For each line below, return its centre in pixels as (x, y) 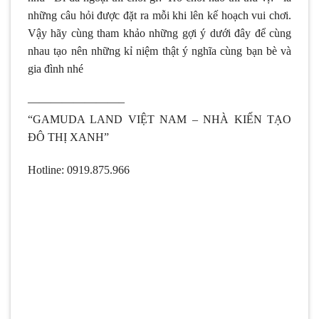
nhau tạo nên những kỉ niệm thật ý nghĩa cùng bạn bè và (159, 51)
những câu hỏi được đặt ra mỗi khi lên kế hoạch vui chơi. (159, 15)
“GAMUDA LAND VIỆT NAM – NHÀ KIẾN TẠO (159, 119)
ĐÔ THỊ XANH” (68, 137)
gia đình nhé (57, 68)
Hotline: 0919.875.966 (79, 169)
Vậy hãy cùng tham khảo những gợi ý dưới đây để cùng (159, 33)
